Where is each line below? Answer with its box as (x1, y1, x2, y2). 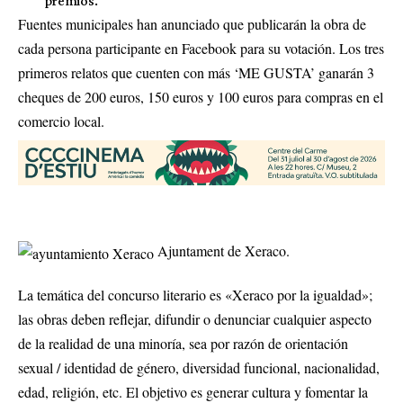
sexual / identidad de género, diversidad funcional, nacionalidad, (18, 358, 380, 378)
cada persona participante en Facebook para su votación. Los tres (18, 39, 384, 58)
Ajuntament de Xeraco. (154, 241, 290, 261)
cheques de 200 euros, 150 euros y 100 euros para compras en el (18, 87, 383, 106)
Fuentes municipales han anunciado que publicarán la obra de (18, 14, 366, 33)
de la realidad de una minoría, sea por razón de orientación (18, 334, 348, 354)
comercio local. (18, 112, 104, 130)
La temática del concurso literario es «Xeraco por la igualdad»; (18, 285, 372, 305)
